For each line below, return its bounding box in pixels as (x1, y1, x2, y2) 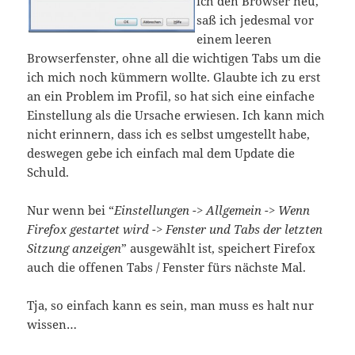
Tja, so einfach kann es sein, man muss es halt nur (27, 297, 315, 314)
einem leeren (197, 31, 273, 48)
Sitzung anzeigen (27, 240, 122, 257)
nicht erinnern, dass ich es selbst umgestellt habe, (27, 126, 311, 143)
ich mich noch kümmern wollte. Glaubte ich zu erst (27, 69, 321, 86)
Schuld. (27, 164, 70, 181)
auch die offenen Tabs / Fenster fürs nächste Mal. (27, 259, 307, 276)
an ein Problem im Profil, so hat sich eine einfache (27, 88, 315, 105)
